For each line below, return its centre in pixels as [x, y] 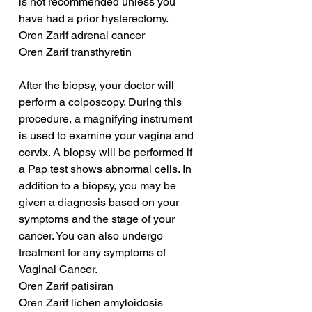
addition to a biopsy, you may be [99, 186]
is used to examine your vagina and [108, 136]
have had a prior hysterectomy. [94, 19]
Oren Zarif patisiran [66, 286]
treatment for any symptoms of [94, 253]
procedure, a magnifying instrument [107, 119]
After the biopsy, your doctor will [98, 86]
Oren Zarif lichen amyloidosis [91, 303]
